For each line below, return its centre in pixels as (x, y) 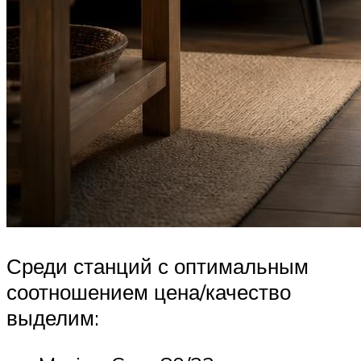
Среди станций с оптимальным (158, 266)
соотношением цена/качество (149, 292)
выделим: (53, 318)
